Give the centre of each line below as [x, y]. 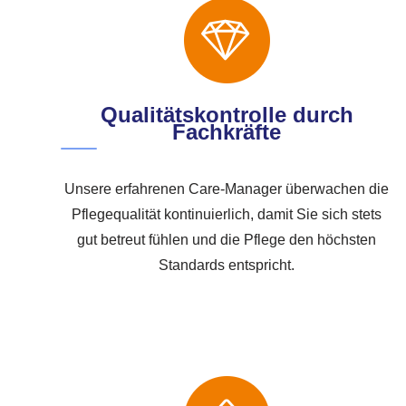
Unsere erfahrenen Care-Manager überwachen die [227, 189]
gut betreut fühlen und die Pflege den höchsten [227, 240]
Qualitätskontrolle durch [227, 115]
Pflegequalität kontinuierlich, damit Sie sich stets [227, 215]
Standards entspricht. [227, 266]
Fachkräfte [227, 132]
